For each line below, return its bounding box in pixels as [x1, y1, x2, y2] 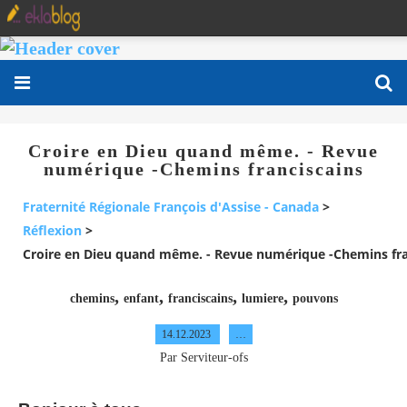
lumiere [241, 291, 283, 305]
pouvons [292, 291, 338, 305]
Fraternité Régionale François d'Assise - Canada [23, 198, 319, 216]
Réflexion [23, 222, 82, 240]
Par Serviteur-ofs [159, 350, 248, 364]
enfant [123, 291, 159, 305]
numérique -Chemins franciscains [43, 159, 364, 179]
